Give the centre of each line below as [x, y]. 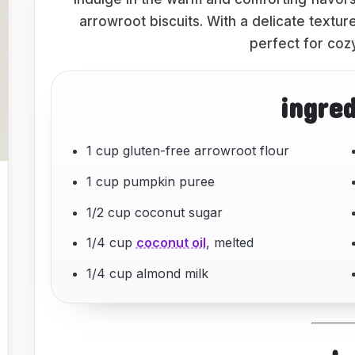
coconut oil [171, 243]
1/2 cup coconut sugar [154, 212]
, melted [229, 243]
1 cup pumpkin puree [150, 181]
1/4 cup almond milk [147, 274]
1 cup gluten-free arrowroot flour [187, 151]
